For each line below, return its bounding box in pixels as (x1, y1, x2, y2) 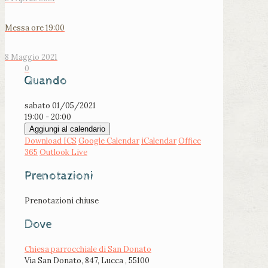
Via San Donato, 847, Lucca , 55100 (25, 255, 150, 266)
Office (178, 136, 201, 147)
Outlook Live (39, 147, 87, 158)
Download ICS (25, 136, 77, 147)
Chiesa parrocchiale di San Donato (25, 244, 151, 255)
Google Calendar (78, 136, 139, 147)
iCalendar (141, 136, 176, 147)
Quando (25, 74, 67, 89)
